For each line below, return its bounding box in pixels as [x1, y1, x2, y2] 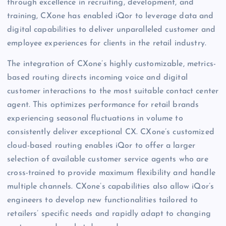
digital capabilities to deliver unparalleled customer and [7, 26, 216, 34]
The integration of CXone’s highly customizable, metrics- [7, 60, 216, 69]
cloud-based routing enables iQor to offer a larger [7, 142, 196, 150]
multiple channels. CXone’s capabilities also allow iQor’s [7, 183, 214, 191]
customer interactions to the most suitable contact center [7, 87, 219, 96]
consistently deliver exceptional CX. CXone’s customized [7, 128, 214, 137]
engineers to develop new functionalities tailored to [7, 196, 198, 205]
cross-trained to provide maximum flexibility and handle [7, 169, 215, 178]
